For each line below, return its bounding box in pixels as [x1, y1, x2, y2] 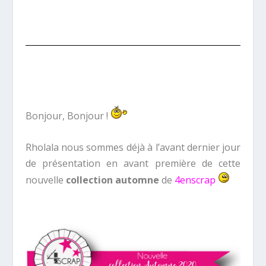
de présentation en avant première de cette [25, 156, 241, 170]
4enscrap [174, 173, 216, 186]
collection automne [65, 173, 159, 186]
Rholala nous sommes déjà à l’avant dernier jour [25, 140, 241, 154]
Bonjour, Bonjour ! [25, 109, 110, 123]
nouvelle [25, 173, 66, 186]
